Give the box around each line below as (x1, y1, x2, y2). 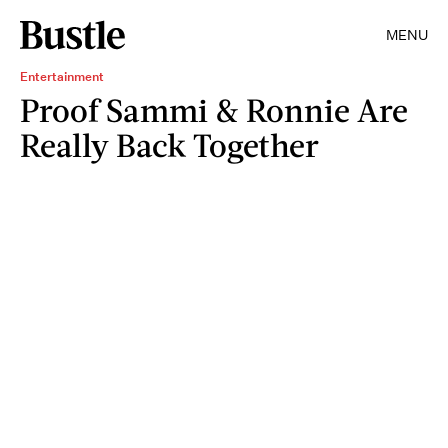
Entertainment (20, 68, 104, 85)
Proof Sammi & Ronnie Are (20, 90, 408, 129)
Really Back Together (20, 125, 319, 164)
